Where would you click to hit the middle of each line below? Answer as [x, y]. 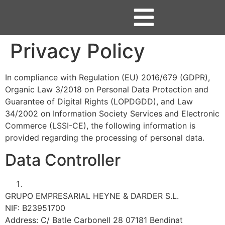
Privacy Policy [78, 51]
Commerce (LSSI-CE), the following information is [100, 126]
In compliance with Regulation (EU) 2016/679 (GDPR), [107, 77]
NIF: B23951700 [35, 208]
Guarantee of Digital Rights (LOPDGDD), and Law [99, 101]
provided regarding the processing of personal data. [105, 138]
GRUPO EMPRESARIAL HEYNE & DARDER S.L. [92, 196]
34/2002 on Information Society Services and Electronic [112, 114]
